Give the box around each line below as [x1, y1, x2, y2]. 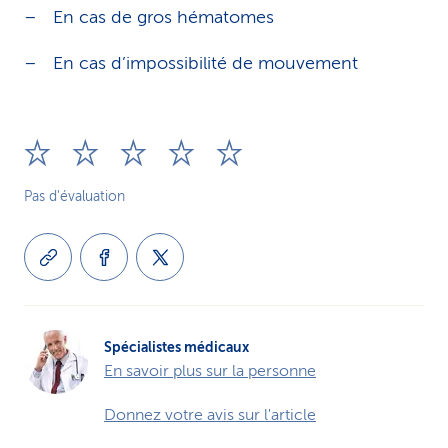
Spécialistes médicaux [104, 339, 249, 355]
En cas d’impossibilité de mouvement [53, 53, 358, 73]
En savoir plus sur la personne [104, 362, 316, 380]
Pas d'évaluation [24, 189, 125, 204]
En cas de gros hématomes [53, 7, 274, 27]
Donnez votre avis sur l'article [104, 406, 316, 424]
